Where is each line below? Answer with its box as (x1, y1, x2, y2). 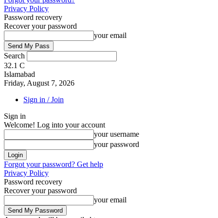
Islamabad (4, 70, 35, 78)
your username (94, 130, 139, 138)
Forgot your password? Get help (4, 160, 103, 168)
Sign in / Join (23, 95, 64, 104)
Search (4, 52, 25, 60)
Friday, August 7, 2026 (4, 79, 74, 87)
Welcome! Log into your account (4, 121, 105, 129)
